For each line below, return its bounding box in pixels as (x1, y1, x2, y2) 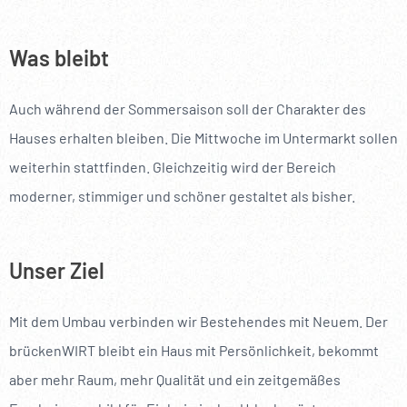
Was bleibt (9, 44, 109, 71)
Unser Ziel (9, 256, 104, 283)
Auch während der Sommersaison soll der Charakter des (9, 99, 366, 117)
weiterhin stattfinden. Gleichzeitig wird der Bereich (9, 157, 336, 175)
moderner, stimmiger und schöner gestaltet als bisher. (9, 186, 355, 204)
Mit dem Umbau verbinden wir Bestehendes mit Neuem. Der (9, 312, 388, 330)
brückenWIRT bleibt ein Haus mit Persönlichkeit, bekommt (9, 341, 379, 359)
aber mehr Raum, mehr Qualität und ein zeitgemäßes (9, 370, 341, 388)
